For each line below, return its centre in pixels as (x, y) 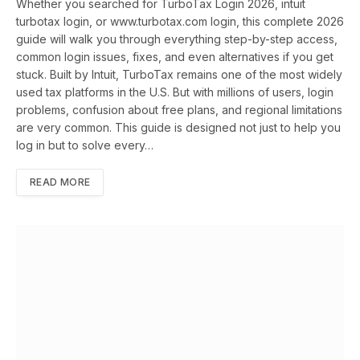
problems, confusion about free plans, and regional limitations (179, 110)
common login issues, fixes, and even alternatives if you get (175, 57)
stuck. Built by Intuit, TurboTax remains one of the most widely (179, 75)
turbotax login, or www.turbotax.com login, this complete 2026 (180, 22)
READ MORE (60, 182)
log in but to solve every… (85, 145)
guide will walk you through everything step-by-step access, (177, 39)
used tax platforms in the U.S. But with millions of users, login (175, 92)
